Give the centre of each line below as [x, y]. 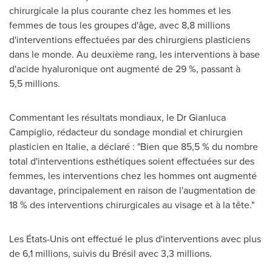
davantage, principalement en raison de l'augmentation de [132, 190]
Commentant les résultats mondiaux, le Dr [99, 117]
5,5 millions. [36, 83]
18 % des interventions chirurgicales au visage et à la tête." [133, 205]
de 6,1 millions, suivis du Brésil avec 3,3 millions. [112, 253]
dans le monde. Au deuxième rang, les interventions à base [134, 54]
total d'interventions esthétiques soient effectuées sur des [132, 161]
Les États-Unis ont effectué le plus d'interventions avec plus [135, 239]
